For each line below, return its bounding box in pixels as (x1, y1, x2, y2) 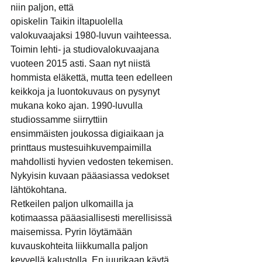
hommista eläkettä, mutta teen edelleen (11, 73, 175, 82)
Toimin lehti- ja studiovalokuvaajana (11, 44, 161, 54)
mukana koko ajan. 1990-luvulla (11, 101, 145, 111)
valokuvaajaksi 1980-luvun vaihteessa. (11, 30, 174, 40)
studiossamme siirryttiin (11, 115, 108, 125)
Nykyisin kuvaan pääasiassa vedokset (11, 171, 171, 181)
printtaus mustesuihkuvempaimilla (11, 143, 154, 153)
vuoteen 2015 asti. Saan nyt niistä (11, 58, 153, 68)
